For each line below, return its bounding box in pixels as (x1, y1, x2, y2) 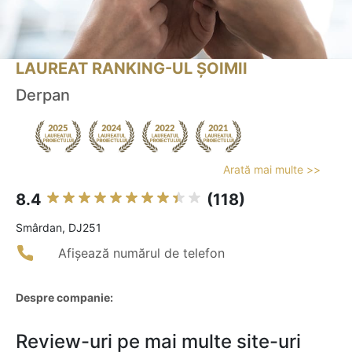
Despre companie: (16, 291, 113, 305)
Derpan (16, 86, 70, 105)
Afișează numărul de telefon (58, 245, 225, 262)
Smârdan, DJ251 (16, 221, 101, 235)
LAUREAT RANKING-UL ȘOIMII (16, 59, 247, 79)
